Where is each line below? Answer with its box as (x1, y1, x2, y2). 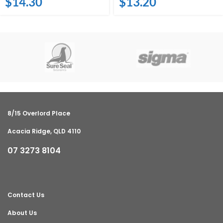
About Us (7, 208, 37, 217)
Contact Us (7, 190, 44, 199)
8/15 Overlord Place (7, 109, 70, 117)
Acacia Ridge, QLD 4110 (7, 126, 81, 135)
